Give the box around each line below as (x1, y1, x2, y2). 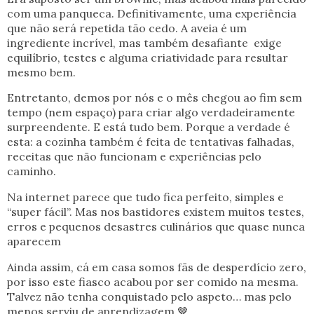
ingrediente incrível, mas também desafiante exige (7, 35, 282, 50)
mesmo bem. (7, 64, 76, 79)
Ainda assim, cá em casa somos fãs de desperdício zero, (7, 260, 306, 275)
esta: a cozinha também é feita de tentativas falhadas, (7, 135, 294, 149)
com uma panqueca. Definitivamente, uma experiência (7, 6, 296, 20)
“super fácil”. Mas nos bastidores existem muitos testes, (7, 205, 304, 219)
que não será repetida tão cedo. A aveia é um (7, 20, 247, 35)
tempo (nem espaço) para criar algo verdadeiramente (7, 105, 295, 120)
